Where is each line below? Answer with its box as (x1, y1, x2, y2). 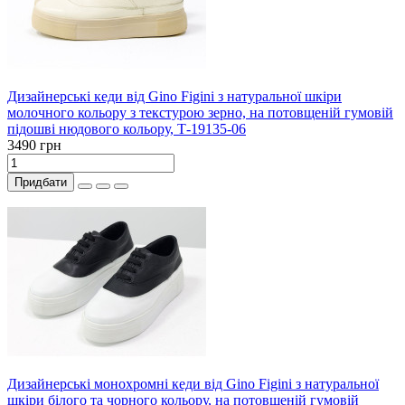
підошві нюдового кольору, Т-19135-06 (7, 121, 246, 137)
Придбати (14, 175, 67, 190)
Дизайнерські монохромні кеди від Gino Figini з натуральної (7, 376, 379, 392)
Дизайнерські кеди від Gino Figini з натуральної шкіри (7, 89, 342, 105)
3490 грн (7, 137, 61, 154)
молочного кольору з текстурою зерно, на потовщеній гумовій (7, 105, 393, 121)
